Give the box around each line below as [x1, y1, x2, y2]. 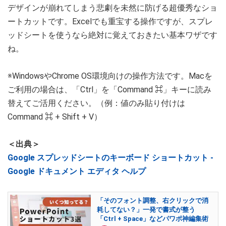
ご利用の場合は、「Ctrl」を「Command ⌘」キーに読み [8, 85, 211, 95]
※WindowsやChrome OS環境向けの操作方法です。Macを [8, 71, 212, 81]
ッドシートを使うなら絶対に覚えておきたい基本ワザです [8, 30, 217, 40]
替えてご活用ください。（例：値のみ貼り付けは [8, 98, 185, 108]
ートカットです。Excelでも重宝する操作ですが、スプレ [8, 17, 213, 27]
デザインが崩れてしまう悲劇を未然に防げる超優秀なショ [8, 3, 217, 13]
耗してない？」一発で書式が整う [97, 206, 195, 214]
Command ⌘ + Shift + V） [8, 112, 106, 122]
